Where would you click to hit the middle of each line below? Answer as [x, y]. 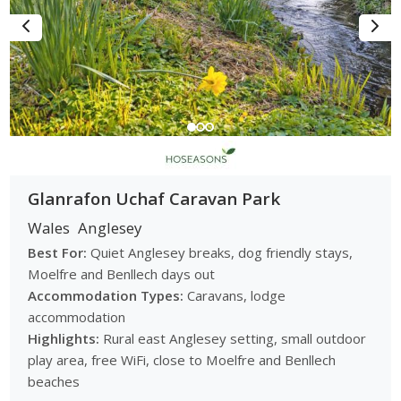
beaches [54, 381]
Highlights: [64, 338]
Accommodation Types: [106, 295]
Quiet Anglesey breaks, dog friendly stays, [220, 252]
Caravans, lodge [235, 295]
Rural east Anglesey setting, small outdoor [233, 338]
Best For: [58, 252]
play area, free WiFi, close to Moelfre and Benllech [182, 359]
